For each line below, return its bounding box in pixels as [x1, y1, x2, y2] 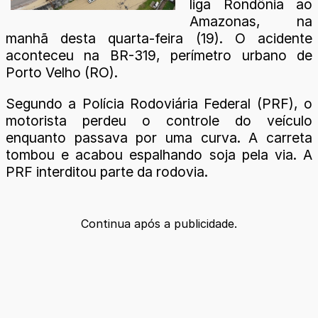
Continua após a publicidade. [81, 216, 237, 231]
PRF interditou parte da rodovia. [6, 163, 208, 180]
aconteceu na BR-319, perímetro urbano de [6, 47, 312, 65]
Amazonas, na [190, 13, 312, 31]
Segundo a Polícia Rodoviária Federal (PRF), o [6, 94, 312, 112]
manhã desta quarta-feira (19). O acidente [6, 30, 312, 48]
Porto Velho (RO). [6, 64, 118, 82]
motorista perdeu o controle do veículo [6, 111, 312, 129]
